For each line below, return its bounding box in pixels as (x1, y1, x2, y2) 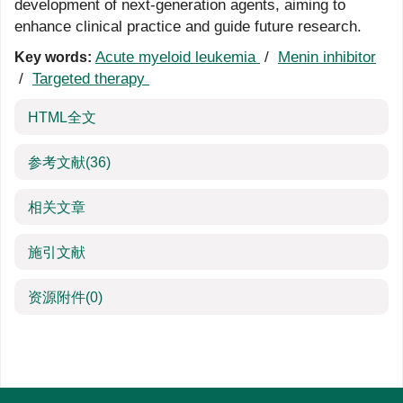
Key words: (14, 49, 92, 65)
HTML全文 (28, 110, 96, 125)
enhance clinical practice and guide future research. (14, 18, 362, 35)
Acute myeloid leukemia (95, 49, 260, 66)
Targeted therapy (32, 70, 149, 87)
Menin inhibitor (278, 49, 376, 66)
